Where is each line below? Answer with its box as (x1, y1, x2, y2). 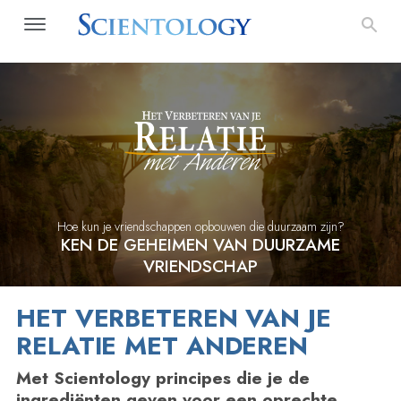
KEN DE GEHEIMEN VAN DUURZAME (61, 233, 340, 257)
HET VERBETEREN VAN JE (16, 300, 331, 337)
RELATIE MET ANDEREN (16, 328, 309, 364)
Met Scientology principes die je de (16, 365, 310, 390)
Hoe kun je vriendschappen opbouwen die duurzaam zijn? (56, 218, 345, 235)
